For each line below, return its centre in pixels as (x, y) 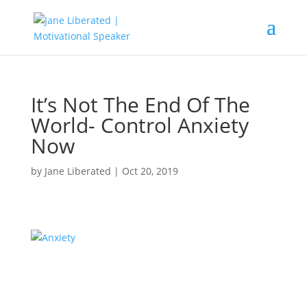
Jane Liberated (77, 171)
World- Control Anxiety (139, 125)
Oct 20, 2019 (150, 171)
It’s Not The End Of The (140, 105)
